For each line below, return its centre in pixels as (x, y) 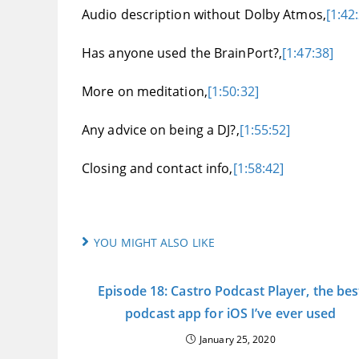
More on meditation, (145, 92)
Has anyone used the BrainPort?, (182, 53)
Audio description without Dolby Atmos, (204, 15)
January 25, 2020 (238, 340)
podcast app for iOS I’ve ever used (231, 314)
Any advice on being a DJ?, (161, 130)
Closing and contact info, (157, 169)
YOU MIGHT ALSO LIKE (155, 243)
